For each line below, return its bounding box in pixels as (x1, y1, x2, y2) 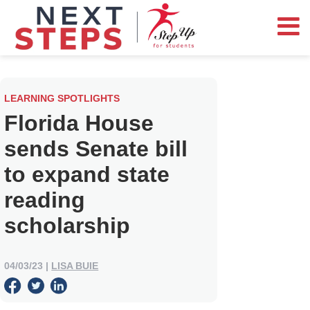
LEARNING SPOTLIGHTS (4, 92, 120, 104)
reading (4, 187, 86, 212)
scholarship (4, 212, 131, 238)
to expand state (4, 161, 170, 187)
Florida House (4, 110, 154, 136)
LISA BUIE (51, 259, 99, 271)
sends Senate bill (4, 136, 188, 161)
